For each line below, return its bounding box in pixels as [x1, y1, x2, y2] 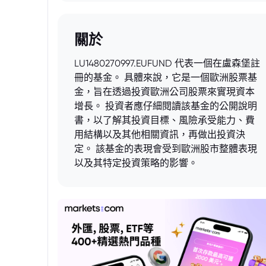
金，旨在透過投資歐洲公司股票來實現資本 [74, 86, 255, 97]
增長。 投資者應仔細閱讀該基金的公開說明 [74, 100, 257, 112]
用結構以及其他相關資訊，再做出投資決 [74, 129, 245, 140]
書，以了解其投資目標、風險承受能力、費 [74, 115, 255, 126]
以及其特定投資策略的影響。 [74, 157, 198, 169]
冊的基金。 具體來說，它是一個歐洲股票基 [74, 72, 257, 83]
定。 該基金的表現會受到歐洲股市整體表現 [74, 143, 257, 154]
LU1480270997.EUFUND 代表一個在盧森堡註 [74, 58, 260, 69]
